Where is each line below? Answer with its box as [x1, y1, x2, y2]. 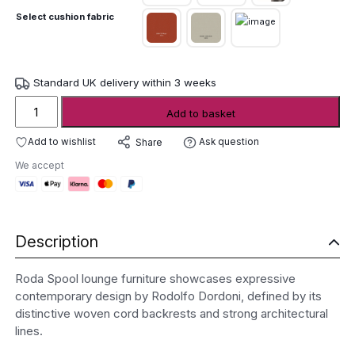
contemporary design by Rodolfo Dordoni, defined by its [14, 288, 322, 304]
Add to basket [166, 107, 235, 120]
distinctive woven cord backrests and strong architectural [14, 306, 328, 322]
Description [14, 231, 98, 251]
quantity [13, 166, 57, 181]
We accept [14, 159, 64, 171]
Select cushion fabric [15, 10, 114, 22]
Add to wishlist [28, 136, 97, 148]
